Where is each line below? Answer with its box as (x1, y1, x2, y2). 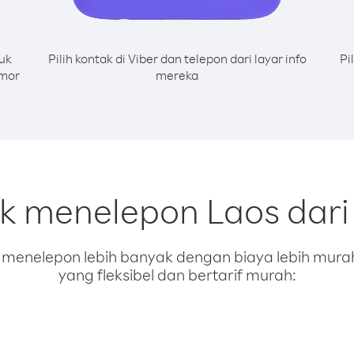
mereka (156, 67, 198, 83)
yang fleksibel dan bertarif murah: (58, 265, 296, 284)
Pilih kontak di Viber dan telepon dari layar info (47, 51, 307, 66)
